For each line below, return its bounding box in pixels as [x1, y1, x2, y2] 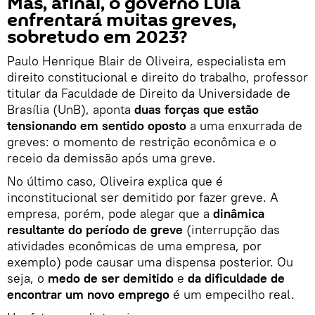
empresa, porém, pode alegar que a [7, 205, 213, 221]
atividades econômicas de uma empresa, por [7, 237, 262, 254]
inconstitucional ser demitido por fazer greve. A [7, 188, 278, 205]
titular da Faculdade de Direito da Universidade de [7, 84, 290, 101]
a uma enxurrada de [186, 117, 302, 134]
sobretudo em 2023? [7, 24, 187, 50]
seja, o [7, 269, 48, 286]
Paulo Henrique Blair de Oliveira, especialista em [7, 52, 286, 69]
